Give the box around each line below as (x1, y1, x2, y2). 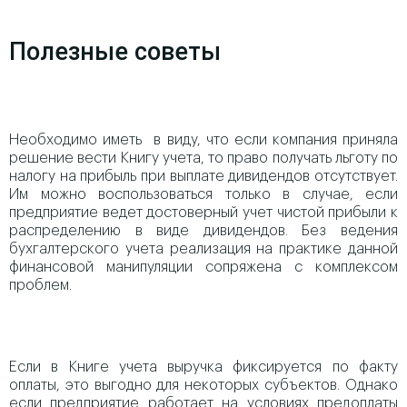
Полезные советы (9, 37, 221, 66)
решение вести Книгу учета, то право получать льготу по (9, 151, 398, 165)
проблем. (9, 278, 72, 293)
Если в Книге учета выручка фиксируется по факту (9, 360, 398, 374)
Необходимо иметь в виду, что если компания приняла (9, 133, 398, 147)
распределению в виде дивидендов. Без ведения (9, 223, 398, 238)
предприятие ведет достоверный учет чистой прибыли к (9, 205, 398, 220)
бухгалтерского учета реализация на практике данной (9, 242, 398, 256)
